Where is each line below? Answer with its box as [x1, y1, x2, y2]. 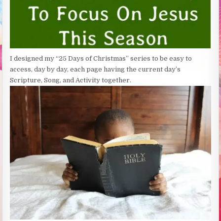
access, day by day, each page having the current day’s [10, 66, 181, 74]
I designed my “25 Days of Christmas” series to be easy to [10, 55, 192, 63]
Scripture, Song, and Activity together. [10, 76, 132, 84]
